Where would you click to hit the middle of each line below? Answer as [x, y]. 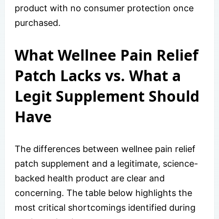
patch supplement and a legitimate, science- [106, 163]
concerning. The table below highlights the [103, 193]
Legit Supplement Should [107, 96]
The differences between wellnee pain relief [105, 149]
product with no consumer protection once [104, 8]
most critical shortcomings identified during [105, 207]
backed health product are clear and [90, 178]
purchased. [38, 22]
